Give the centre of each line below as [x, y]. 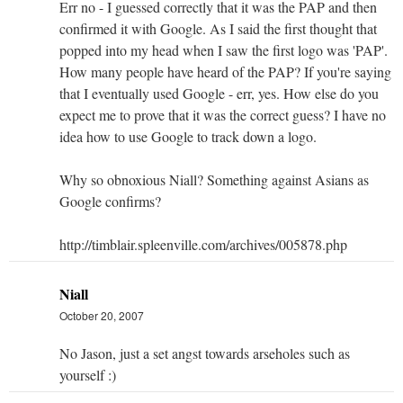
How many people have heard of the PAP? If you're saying [225, 71]
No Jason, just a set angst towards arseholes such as [205, 353]
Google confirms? [110, 201]
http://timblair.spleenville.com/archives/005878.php [203, 244]
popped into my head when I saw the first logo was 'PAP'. [224, 49]
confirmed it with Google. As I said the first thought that [218, 28]
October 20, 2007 [102, 315]
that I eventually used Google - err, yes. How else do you [219, 93]
